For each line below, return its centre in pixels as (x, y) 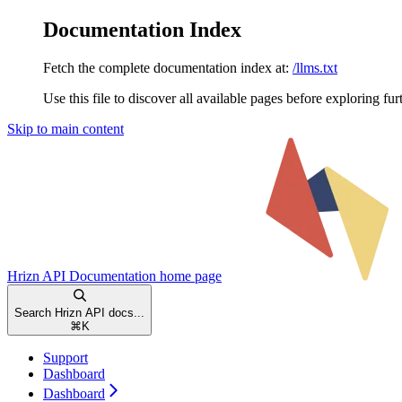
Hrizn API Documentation (82, 275)
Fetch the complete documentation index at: (166, 67)
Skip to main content (66, 128)
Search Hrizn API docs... (79, 312)
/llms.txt (315, 67)
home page (189, 275)
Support (66, 357)
